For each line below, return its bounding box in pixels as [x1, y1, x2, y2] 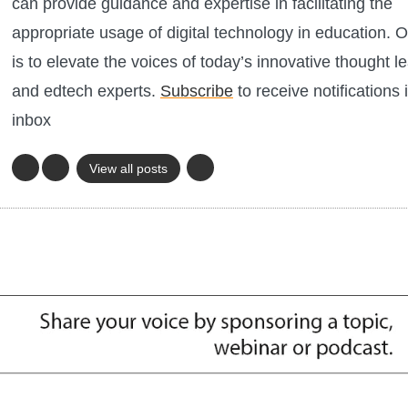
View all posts [89, 161, 168, 177]
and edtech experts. [12, 82, 160, 101]
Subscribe [160, 82, 233, 101]
